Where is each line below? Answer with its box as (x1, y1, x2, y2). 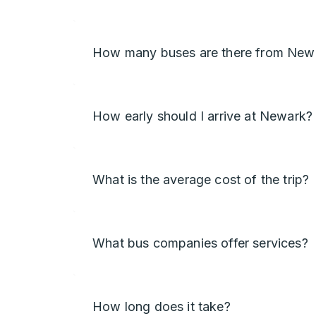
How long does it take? (92, 299, 231, 314)
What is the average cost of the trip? (92, 172, 310, 187)
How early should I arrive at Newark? (92, 109, 313, 123)
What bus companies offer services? (92, 236, 308, 250)
